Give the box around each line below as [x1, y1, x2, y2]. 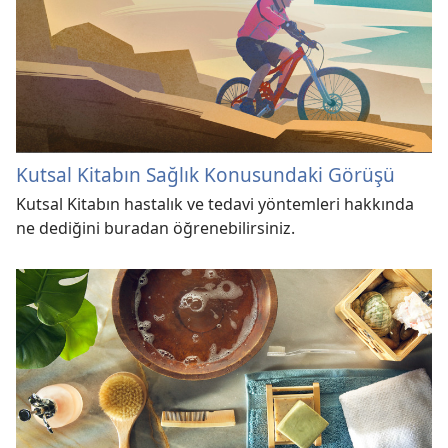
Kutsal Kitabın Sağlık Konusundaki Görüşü [16, 161, 395, 189]
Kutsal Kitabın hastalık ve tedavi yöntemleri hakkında [16, 193, 414, 216]
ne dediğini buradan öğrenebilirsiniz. [16, 217, 295, 240]
